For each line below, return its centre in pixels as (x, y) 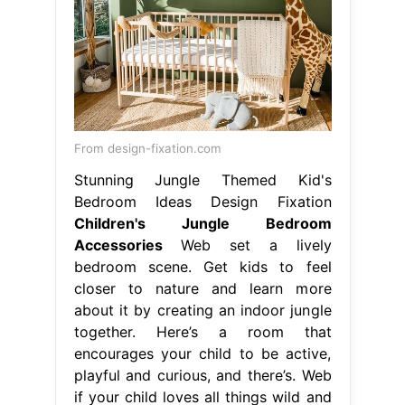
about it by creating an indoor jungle (202, 310)
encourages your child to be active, (202, 353)
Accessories (118, 245)
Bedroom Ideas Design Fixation (202, 201)
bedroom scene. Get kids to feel (202, 266)
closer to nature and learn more (202, 288)
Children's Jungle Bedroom (202, 223)
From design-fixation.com (147, 148)
